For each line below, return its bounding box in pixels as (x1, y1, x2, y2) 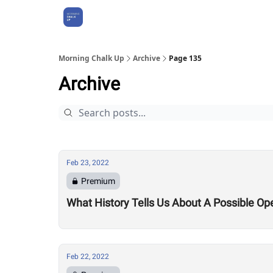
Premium (81, 176, 115, 186)
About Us (97, 13, 128, 21)
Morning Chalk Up (58, 53, 124, 63)
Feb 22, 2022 (66, 252, 109, 261)
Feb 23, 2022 (66, 158, 109, 167)
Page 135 (169, 53, 202, 63)
